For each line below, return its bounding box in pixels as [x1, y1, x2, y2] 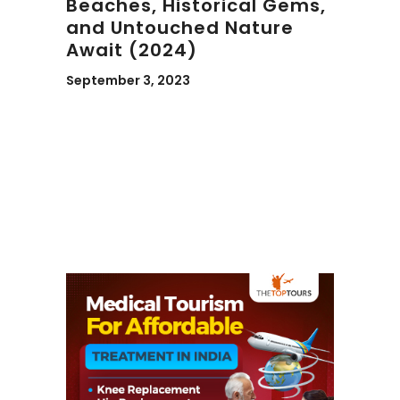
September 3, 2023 [66, 71, 190, 89]
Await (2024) [66, 37, 197, 62]
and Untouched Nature [66, 14, 294, 40]
